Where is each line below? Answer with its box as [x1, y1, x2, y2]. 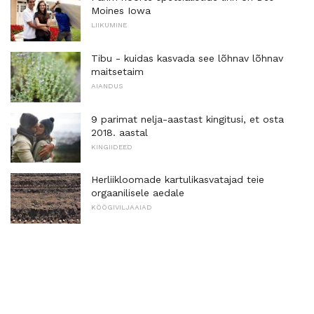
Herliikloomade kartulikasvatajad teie [91, 174, 264, 186]
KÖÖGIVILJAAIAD [91, 203, 152, 212]
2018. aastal [91, 126, 148, 138]
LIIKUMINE [91, 21, 127, 29]
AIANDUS [91, 82, 123, 90]
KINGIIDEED [91, 142, 132, 151]
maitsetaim [91, 66, 144, 78]
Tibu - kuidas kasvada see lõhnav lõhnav [91, 53, 283, 64]
